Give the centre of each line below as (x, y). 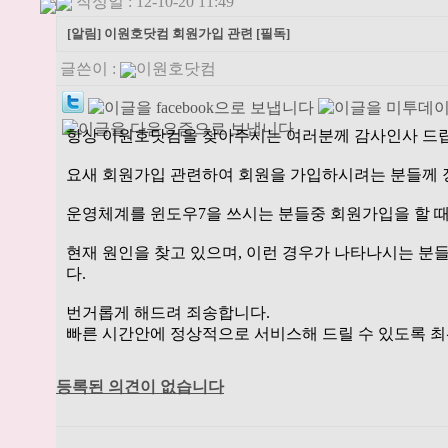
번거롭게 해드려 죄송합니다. (168, 312)
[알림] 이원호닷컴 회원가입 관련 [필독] (178, 33)
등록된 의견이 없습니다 (140, 386)
